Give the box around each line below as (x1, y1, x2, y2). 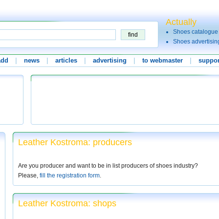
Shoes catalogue (173, 28, 218, 35)
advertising (93, 57, 127, 64)
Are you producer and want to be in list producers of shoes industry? (18, 162, 198, 169)
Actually (166, 17, 197, 27)
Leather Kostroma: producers (18, 137, 132, 147)
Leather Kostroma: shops (18, 198, 116, 208)
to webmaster (142, 57, 183, 64)
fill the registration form (40, 172, 100, 179)
